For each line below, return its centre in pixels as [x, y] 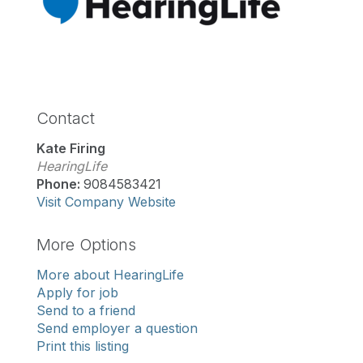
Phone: [60, 184]
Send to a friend [86, 310]
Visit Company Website [106, 201]
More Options [86, 244]
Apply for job [77, 292]
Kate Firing [71, 148]
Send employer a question [117, 328]
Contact [66, 118]
